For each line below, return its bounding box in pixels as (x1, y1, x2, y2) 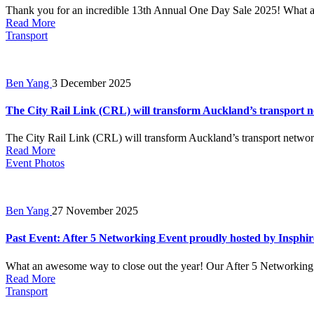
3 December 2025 (52, 76, 131, 89)
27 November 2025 (52, 205, 138, 217)
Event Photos (6, 157, 64, 170)
